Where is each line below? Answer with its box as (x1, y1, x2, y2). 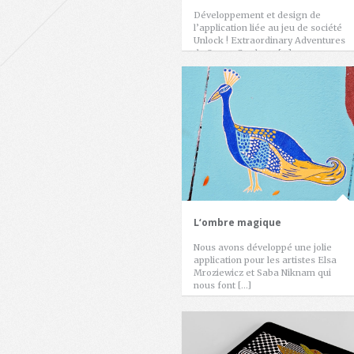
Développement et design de (194, 9, 321, 21)
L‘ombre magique (194, 216, 281, 229)
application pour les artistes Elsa (194, 254, 337, 265)
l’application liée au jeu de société (194, 22, 342, 33)
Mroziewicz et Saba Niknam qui (194, 267, 331, 278)
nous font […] (194, 280, 251, 291)
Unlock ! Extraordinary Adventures (194, 35, 345, 46)
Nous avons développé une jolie (194, 242, 332, 253)
